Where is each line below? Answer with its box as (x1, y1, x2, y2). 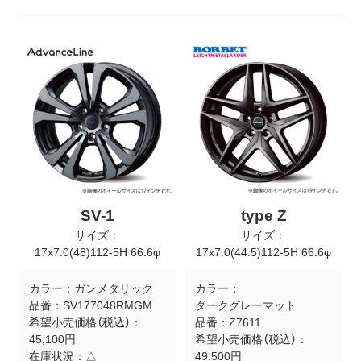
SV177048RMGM (62, 298, 152, 312)
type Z (240, 206, 287, 224)
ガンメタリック (73, 281, 153, 295)
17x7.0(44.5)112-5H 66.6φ (196, 245, 332, 259)
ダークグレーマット (194, 298, 297, 312)
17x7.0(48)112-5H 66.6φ (34, 245, 160, 259)
